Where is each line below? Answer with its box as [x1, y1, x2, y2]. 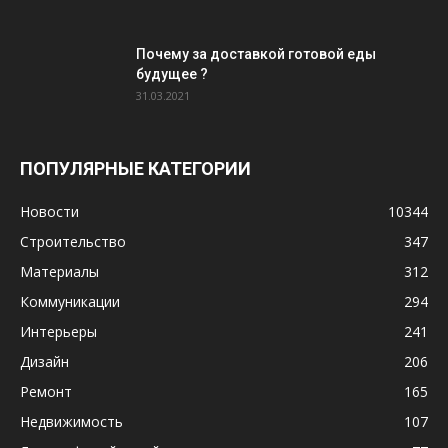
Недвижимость [20, 412, 123, 431]
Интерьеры [20, 322, 97, 341]
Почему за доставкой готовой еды [136, 46, 376, 62]
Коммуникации [20, 292, 120, 311]
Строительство [20, 232, 126, 251]
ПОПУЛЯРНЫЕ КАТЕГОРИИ [20, 158, 251, 179]
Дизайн [20, 352, 69, 371]
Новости [20, 202, 79, 221]
